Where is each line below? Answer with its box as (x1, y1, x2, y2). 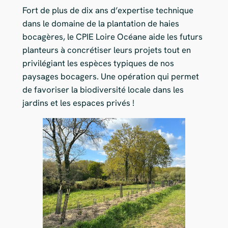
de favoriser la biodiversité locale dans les (22, 83, 184, 95)
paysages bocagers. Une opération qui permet (22, 70, 199, 82)
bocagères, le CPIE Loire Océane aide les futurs (22, 31, 203, 42)
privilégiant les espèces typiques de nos (22, 57, 174, 69)
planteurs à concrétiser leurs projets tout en (22, 44, 191, 55)
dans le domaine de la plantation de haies (22, 17, 179, 29)
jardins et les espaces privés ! (22, 97, 134, 108)
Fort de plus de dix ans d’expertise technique (22, 4, 193, 16)
